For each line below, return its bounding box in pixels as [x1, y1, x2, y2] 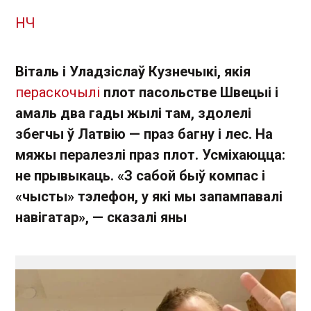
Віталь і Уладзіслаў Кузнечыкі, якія [15, 63, 251, 80]
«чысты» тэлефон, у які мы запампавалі [15, 188, 283, 205]
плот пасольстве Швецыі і [103, 84, 278, 101]
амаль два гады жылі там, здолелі [15, 105, 251, 121]
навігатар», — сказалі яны [15, 209, 187, 226]
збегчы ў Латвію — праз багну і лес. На [15, 126, 273, 142]
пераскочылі [15, 84, 103, 101]
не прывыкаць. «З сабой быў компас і [15, 167, 265, 184]
